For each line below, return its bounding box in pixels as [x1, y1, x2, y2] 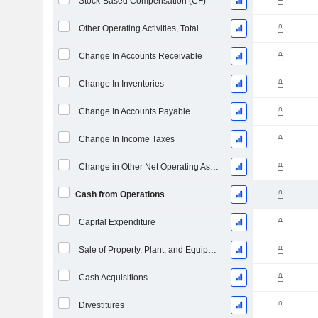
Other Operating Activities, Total [78, 23, 199, 33]
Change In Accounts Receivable [78, 51, 202, 61]
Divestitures [78, 300, 124, 310]
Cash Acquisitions [78, 273, 148, 283]
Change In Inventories [78, 79, 164, 89]
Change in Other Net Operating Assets [209, 162, 219, 172]
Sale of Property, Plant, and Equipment [207, 245, 216, 255]
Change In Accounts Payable [78, 106, 190, 116]
